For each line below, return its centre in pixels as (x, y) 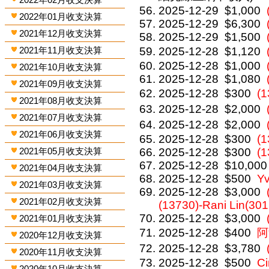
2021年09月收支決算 (61, 84)
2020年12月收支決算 (61, 235)
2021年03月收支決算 (61, 185)
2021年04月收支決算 (61, 168)
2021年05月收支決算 (61, 151)
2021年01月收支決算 (61, 218)
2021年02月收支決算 (61, 201)
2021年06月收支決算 (61, 134)
